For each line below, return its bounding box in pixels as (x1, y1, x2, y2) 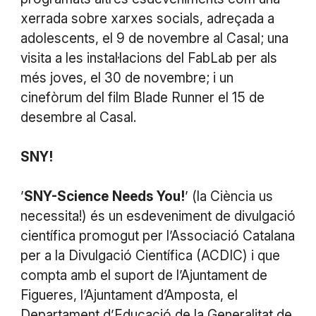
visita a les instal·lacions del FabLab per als (20, 49, 277, 66)
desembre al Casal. (20, 109, 136, 126)
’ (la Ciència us (184, 188, 273, 205)
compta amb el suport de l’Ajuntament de (20, 267, 267, 284)
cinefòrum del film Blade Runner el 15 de (20, 89, 265, 106)
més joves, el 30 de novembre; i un (20, 69, 233, 86)
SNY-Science (23, 188, 109, 205)
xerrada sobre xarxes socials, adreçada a (20, 10, 274, 27)
